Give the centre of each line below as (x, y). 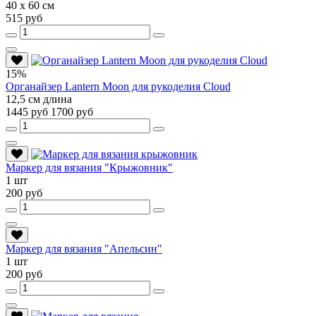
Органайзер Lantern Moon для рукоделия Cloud (118, 86)
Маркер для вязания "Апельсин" (84, 248)
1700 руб (72, 111)
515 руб (24, 18)
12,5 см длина (39, 99)
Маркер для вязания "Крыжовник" (89, 167)
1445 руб (28, 111)
